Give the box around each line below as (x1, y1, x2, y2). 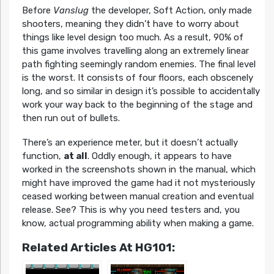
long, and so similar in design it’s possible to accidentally (21, 86, 260, 97)
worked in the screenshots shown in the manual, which (21, 164, 256, 176)
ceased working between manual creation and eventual (21, 191, 254, 202)
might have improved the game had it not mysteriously (21, 177, 255, 189)
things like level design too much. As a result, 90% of (21, 32, 243, 43)
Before (21, 5, 53, 17)
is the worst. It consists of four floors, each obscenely (21, 72, 253, 84)
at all (63, 150, 87, 162)
